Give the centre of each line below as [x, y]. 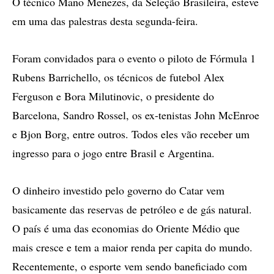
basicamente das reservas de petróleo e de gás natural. [132, 209]
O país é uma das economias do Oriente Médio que [126, 228]
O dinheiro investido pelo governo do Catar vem [118, 190]
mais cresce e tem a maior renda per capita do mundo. [132, 247]
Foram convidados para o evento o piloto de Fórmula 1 [134, 58]
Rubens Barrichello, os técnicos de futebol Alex [118, 77]
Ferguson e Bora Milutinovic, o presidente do [113, 96]
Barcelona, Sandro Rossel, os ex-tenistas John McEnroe [136, 115]
